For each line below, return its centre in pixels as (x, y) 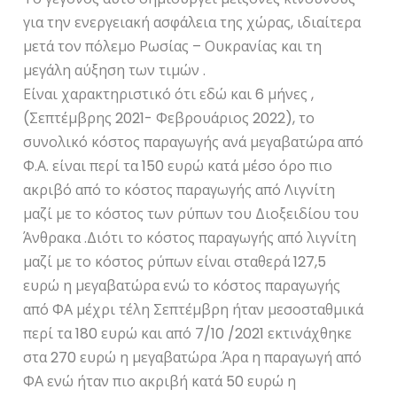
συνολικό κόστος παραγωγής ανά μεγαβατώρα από (194, 142)
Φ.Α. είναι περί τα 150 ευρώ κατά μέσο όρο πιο (178, 166)
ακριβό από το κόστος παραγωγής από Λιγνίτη (179, 190)
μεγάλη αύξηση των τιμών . (115, 70)
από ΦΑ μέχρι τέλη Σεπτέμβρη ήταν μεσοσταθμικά (194, 309)
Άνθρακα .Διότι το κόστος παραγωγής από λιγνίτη (190, 237)
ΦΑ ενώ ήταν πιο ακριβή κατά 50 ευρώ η (160, 381)
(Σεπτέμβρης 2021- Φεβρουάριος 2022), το (169, 118)
